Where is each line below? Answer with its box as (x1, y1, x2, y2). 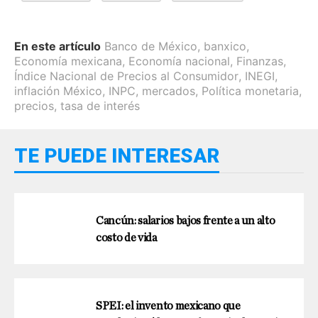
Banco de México (104, 38, 197, 53)
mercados (142, 83, 195, 98)
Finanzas (236, 53, 283, 68)
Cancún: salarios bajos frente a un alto (96, 214, 275, 226)
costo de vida (96, 231, 157, 243)
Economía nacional (128, 53, 230, 68)
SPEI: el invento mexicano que (96, 300, 241, 312)
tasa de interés (60, 98, 140, 113)
